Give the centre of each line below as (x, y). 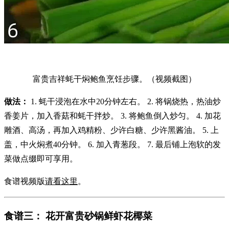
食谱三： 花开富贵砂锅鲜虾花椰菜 (78, 216)
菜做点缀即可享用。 (41, 159)
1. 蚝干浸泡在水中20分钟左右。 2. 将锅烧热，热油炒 (125, 102)
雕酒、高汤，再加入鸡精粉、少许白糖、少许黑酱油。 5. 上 (111, 130)
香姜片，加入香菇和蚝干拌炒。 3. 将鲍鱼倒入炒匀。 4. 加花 (112, 116)
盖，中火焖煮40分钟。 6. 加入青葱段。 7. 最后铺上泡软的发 (112, 145)
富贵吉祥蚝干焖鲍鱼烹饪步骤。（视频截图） (114, 79)
